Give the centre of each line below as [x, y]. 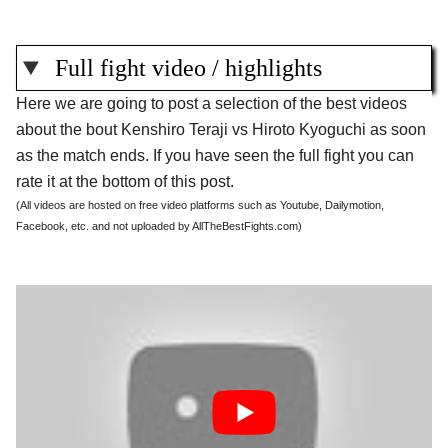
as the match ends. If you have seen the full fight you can [215, 156]
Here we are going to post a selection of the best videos [211, 104]
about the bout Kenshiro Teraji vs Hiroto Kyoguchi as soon [221, 130]
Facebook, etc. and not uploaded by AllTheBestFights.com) [159, 226]
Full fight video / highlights [189, 68]
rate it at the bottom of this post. [125, 182]
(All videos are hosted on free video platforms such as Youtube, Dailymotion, [200, 205]
